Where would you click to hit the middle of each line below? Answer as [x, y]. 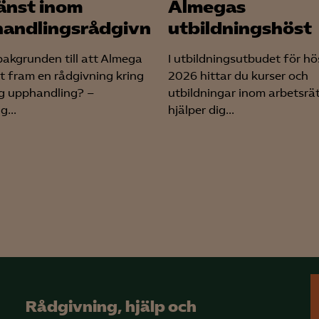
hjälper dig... [201, 110]
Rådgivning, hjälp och [111, 307]
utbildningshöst [240, 28]
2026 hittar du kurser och [238, 75]
